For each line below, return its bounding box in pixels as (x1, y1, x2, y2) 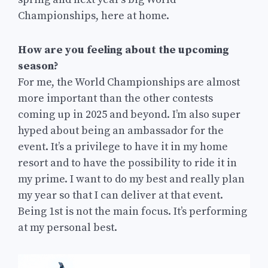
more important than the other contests (18, 92, 213, 106)
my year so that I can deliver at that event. (18, 188, 223, 203)
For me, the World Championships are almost (18, 75, 240, 90)
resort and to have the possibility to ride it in (18, 156, 237, 170)
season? (18, 59, 59, 74)
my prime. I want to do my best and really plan (18, 172, 245, 187)
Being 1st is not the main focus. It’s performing (18, 205, 247, 219)
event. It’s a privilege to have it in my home (18, 140, 228, 154)
